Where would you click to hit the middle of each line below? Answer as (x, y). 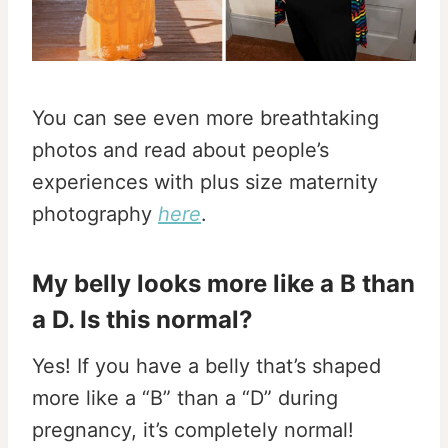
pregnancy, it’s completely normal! (193, 429)
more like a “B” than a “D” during (185, 397)
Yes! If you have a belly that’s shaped (206, 365)
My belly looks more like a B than (223, 283)
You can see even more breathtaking (205, 117)
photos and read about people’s (180, 149)
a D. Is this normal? (142, 319)
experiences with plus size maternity (205, 181)
